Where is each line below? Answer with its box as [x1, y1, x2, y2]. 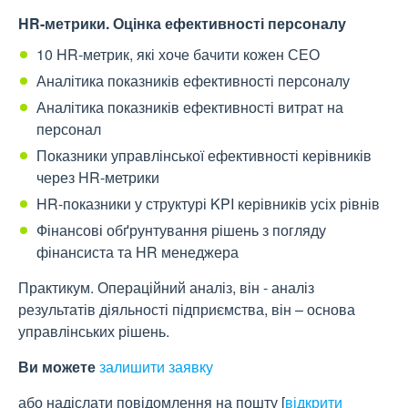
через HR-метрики [36, 167, 159, 189]
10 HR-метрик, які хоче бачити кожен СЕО [36, 44, 320, 66]
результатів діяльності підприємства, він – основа [18, 299, 355, 321]
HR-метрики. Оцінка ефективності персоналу [18, 13, 346, 35]
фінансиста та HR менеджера [36, 241, 239, 263]
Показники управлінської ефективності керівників [36, 145, 372, 167]
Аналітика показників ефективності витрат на [36, 97, 343, 118]
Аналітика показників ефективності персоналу [36, 70, 350, 92]
